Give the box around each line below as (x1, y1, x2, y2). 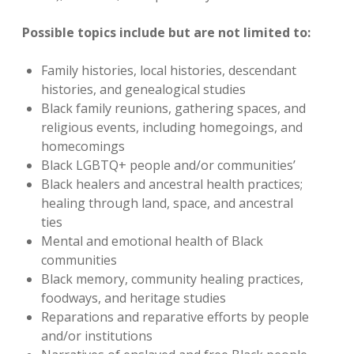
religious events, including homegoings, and (41, 119, 303, 137)
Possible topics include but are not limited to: (22, 24, 311, 42)
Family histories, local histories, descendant (41, 62, 296, 80)
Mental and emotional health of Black (41, 232, 263, 250)
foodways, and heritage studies (41, 289, 226, 307)
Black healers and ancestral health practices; (41, 175, 303, 194)
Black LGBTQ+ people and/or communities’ (41, 156, 296, 175)
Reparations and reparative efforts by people (41, 308, 309, 326)
